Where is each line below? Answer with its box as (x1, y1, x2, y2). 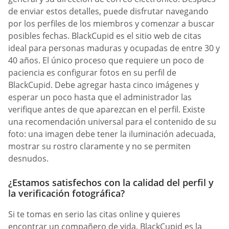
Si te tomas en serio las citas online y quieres (8, 209, 180, 220)
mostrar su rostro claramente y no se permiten (8, 140, 191, 152)
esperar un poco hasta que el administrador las (8, 91, 192, 103)
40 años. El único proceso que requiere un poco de (8, 54, 204, 66)
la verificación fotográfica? (8, 187, 125, 199)
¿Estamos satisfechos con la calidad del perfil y (8, 176, 214, 189)
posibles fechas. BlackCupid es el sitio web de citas (8, 30, 201, 41)
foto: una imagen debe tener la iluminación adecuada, (8, 128, 216, 140)
